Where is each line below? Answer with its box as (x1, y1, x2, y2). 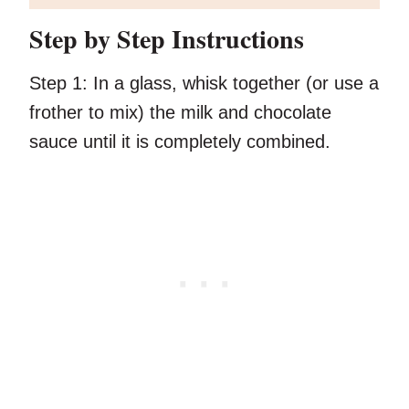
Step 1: (29, 73, 88, 94)
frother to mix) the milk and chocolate (29, 102, 331, 123)
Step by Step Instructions (29, 20, 304, 58)
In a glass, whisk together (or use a (88, 73, 379, 94)
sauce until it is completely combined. (29, 131, 330, 152)
